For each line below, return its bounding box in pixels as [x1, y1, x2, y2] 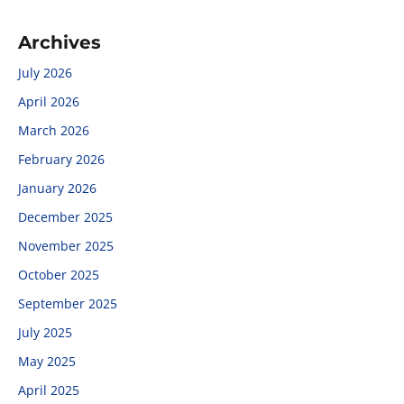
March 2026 [18, 122, 89, 139]
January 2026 [18, 179, 96, 197]
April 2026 [18, 93, 79, 110]
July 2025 [18, 324, 72, 341]
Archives [18, 32, 101, 53]
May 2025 [18, 353, 76, 370]
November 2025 [18, 237, 114, 254]
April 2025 [18, 381, 79, 399]
